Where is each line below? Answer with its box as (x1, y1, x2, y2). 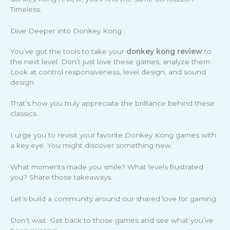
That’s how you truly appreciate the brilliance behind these (10, 99, 215, 108)
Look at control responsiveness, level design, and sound (10, 67, 206, 76)
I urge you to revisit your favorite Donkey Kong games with (10, 131, 216, 140)
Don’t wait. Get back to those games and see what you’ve (10, 216, 213, 224)
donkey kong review (126, 47, 202, 55)
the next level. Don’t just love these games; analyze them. (10, 57, 212, 66)
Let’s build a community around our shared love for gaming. (10, 195, 218, 203)
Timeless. (10, 5, 42, 13)
